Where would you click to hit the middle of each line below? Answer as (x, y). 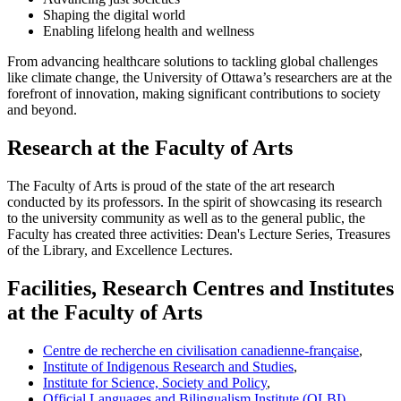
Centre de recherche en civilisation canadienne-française (201, 351)
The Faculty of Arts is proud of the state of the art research (171, 186)
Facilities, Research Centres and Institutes (200, 289)
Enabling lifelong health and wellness (149, 31)
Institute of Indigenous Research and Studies (168, 367)
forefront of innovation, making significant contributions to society (194, 94)
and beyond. (42, 110)
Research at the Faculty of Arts (150, 148)
